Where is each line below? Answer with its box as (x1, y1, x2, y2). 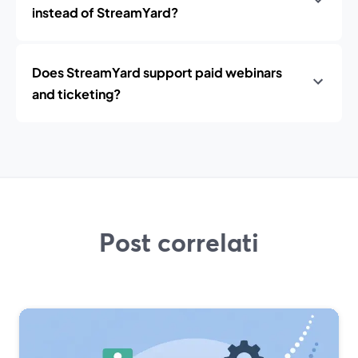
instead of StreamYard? (32, 4, 178, 21)
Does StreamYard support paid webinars (32, 64, 282, 81)
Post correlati (99, 225, 259, 260)
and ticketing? (32, 86, 121, 102)
